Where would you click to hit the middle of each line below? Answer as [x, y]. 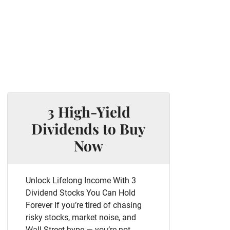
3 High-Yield [89, 112]
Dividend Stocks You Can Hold [81, 193]
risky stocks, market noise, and [81, 217]
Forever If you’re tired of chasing [84, 205]
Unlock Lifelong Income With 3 [81, 180]
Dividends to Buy [89, 129]
